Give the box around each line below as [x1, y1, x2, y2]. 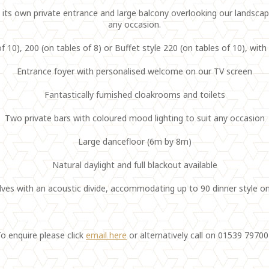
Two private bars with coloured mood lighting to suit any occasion [4, 112, 265, 124]
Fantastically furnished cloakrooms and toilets [44, 89, 225, 100]
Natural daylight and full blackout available [52, 159, 217, 171]
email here [86, 229, 127, 241]
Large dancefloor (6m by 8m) [77, 136, 192, 147]
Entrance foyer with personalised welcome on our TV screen [17, 65, 252, 77]
